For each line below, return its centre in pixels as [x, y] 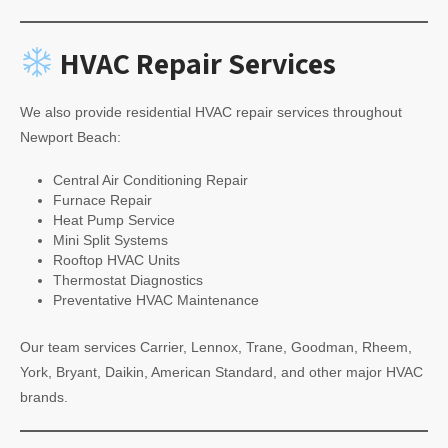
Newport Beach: [70, 137]
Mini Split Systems [110, 240]
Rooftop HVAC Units [116, 260]
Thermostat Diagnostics [127, 280]
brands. [44, 396]
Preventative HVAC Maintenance [155, 300]
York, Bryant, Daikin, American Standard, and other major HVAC [221, 371]
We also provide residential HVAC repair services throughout [211, 112]
